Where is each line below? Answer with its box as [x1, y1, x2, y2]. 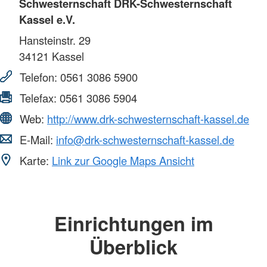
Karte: [17, 153, 52, 169]
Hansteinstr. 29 [19, 32, 91, 48]
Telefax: [17, 90, 60, 106]
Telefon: [17, 69, 60, 85]
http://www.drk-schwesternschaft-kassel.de [47, 111, 249, 127]
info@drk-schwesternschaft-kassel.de [56, 132, 234, 148]
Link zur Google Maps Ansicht [52, 153, 194, 169]
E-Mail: [17, 132, 56, 148]
